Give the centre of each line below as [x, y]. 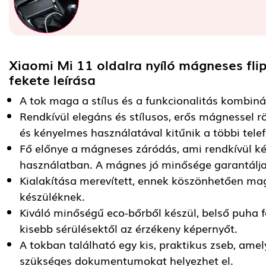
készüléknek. [52, 196]
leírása [75, 80]
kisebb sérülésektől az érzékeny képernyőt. [130, 228]
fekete [31, 80]
